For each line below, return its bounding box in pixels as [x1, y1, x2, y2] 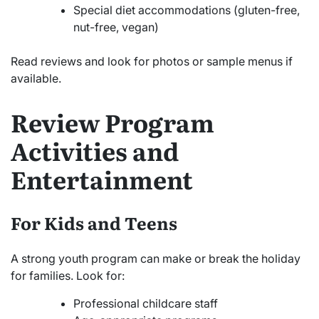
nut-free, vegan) [73, 20, 159, 35]
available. [11, 71, 61, 86]
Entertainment [11, 160, 193, 197]
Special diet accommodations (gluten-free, [73, 3, 300, 18]
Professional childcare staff [73, 296, 218, 310]
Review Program [11, 103, 214, 140]
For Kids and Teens [11, 209, 177, 235]
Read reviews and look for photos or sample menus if [11, 54, 293, 69]
